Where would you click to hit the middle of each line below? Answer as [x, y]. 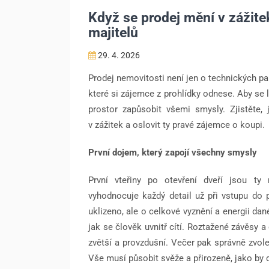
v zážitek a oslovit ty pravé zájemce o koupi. [177, 125]
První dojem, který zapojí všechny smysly [173, 153]
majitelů [113, 33]
